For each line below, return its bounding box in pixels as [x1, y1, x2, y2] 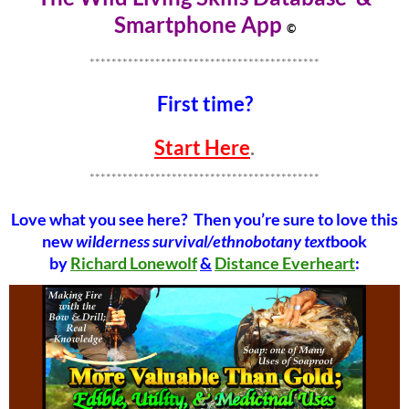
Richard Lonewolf [70, 253, 197, 274]
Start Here [154, 135, 250, 161]
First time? [156, 91, 253, 117]
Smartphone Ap [113, 11, 269, 38]
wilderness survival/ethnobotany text [76, 231, 330, 252]
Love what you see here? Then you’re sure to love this [11, 209, 398, 230]
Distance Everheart [215, 253, 355, 274]
